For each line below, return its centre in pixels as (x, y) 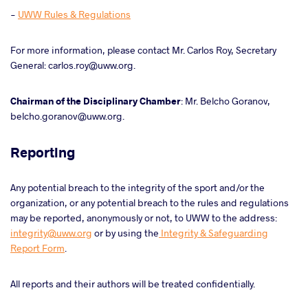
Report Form (37, 248)
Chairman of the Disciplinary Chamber (96, 101)
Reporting (43, 152)
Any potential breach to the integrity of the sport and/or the (137, 187)
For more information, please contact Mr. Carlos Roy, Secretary (143, 50)
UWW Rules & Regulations (74, 14)
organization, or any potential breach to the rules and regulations (150, 202)
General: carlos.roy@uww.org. (74, 65)
